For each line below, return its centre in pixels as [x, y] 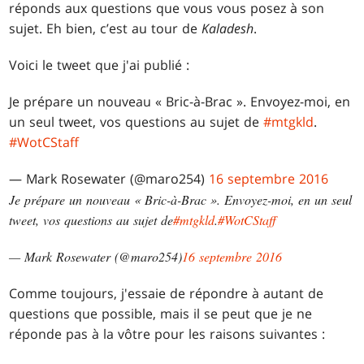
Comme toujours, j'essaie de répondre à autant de [167, 294]
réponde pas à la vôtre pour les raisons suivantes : [167, 334]
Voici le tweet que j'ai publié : [100, 65]
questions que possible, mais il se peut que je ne [161, 314]
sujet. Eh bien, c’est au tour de [106, 29]
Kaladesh [228, 29]
